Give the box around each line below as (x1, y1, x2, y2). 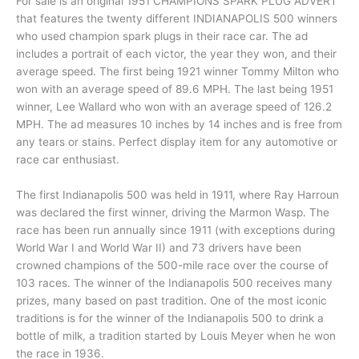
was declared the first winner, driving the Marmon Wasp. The (16, 206, 329, 220)
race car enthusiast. (16, 153, 119, 167)
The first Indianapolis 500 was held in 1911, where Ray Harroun (16, 188, 339, 202)
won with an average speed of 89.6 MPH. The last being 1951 (16, 83, 333, 96)
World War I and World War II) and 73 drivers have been (16, 241, 301, 255)
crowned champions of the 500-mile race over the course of (16, 259, 329, 272)
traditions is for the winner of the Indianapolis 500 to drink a (16, 312, 324, 325)
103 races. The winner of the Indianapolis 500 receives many (16, 276, 333, 290)
